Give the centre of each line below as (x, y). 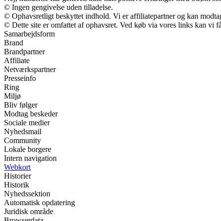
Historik (17, 184)
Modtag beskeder (31, 113)
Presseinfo (20, 78)
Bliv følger (21, 105)
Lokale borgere (28, 149)
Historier (18, 176)
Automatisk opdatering (39, 202)
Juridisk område (29, 211)
